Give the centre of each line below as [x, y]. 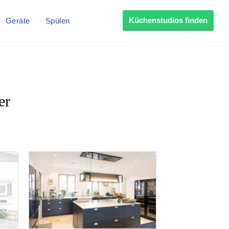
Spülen [58, 20]
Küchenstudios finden [168, 20]
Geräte [18, 20]
